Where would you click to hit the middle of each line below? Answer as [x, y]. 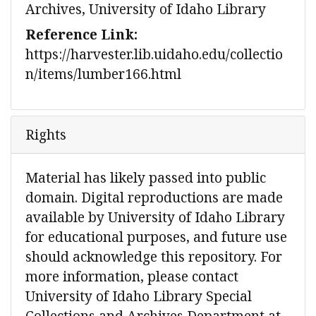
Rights [46, 135]
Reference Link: [81, 35]
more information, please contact [132, 276]
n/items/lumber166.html [103, 74]
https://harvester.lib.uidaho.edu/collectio [154, 54]
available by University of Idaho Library [155, 217]
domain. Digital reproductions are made [154, 197]
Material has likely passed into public [146, 178]
